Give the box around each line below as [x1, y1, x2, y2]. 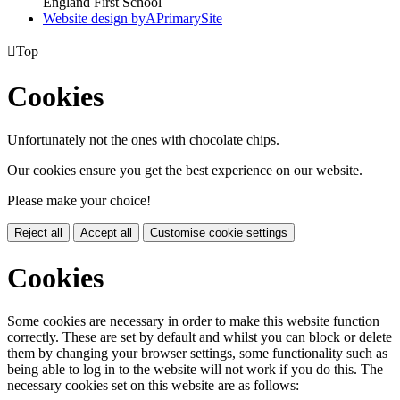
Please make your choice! [7, 193, 151, 209]
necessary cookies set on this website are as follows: [7, 378, 299, 394]
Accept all [80, 226, 132, 240]
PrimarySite [156, 11, 222, 27]
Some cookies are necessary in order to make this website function [7, 313, 379, 329]
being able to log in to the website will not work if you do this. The [7, 362, 383, 378]
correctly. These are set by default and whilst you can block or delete [7, 329, 392, 346]
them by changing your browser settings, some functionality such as [7, 346, 387, 362]
